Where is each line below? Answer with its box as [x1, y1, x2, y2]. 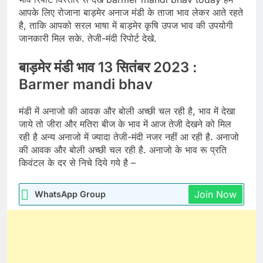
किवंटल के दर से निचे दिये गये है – [19, 157, 136, 169]
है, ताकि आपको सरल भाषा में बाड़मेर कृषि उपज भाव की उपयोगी [19, 19, 233, 32]
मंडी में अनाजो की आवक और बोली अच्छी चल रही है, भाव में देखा [19, 105, 235, 117]
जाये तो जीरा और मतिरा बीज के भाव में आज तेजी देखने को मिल [19, 118, 231, 130]
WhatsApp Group [35, 189, 106, 200]
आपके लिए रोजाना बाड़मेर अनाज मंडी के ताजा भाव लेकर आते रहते [19, 6, 243, 19]
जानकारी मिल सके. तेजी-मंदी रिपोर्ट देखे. [19, 32, 157, 45]
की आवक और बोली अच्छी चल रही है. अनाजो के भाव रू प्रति [19, 144, 227, 156]
